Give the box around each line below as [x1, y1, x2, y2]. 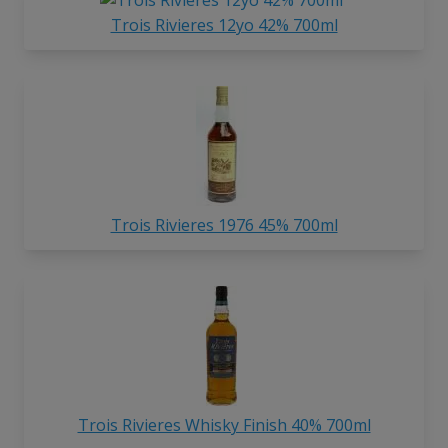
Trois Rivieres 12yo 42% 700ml [110, 14, 338, 37]
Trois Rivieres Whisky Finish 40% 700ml [77, 413, 371, 436]
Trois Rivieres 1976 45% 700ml [110, 213, 338, 236]
